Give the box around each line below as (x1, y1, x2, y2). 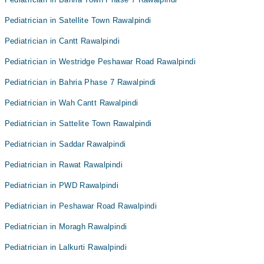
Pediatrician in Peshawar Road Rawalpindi (4, 202, 157, 210)
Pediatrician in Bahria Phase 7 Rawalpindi (4, 78, 156, 87)
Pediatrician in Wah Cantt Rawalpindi (4, 98, 138, 107)
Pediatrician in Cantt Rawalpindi (4, 37, 120, 45)
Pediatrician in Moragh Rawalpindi (4, 222, 127, 231)
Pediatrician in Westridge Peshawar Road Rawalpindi (4, 57, 196, 66)
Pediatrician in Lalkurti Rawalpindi (4, 243, 127, 252)
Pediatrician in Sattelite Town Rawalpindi (4, 119, 152, 128)
